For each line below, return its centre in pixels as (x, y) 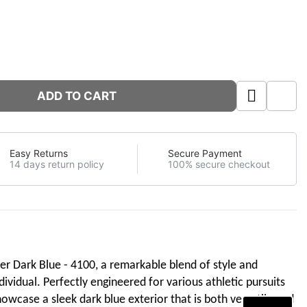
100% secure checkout (219, 164)
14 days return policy (57, 164)
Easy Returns (39, 153)
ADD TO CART (76, 96)
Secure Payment (205, 153)
